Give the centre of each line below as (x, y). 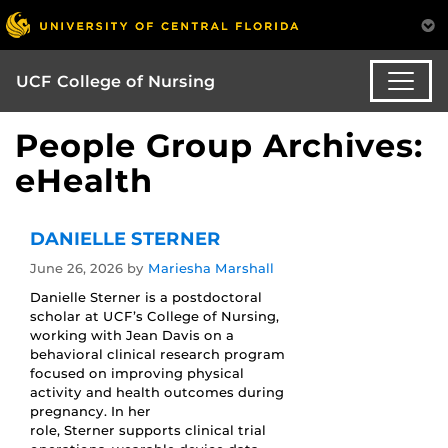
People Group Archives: (219, 146)
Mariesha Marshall (211, 268)
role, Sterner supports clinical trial (148, 430)
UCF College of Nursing (115, 81)
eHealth (84, 181)
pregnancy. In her (90, 411)
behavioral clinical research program (157, 354)
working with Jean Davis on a (132, 335)
